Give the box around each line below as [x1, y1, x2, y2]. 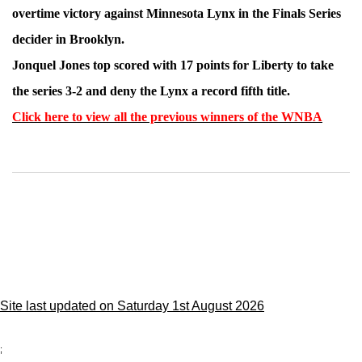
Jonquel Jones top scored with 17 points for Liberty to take [12, 58, 334, 73]
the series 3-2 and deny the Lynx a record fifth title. [12, 84, 290, 99]
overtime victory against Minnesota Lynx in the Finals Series [12, 6, 341, 21]
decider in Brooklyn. [12, 32, 124, 47]
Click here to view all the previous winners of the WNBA [12, 110, 322, 124]
